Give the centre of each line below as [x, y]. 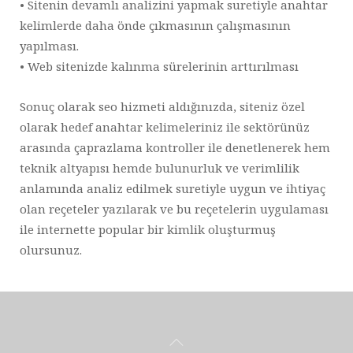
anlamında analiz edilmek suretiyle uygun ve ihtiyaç [173, 189]
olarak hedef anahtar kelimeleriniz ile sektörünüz [165, 127]
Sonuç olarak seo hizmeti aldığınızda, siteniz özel [162, 107]
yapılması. [49, 46]
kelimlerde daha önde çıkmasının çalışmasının [155, 26]
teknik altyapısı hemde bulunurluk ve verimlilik [160, 168]
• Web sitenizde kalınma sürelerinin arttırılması [159, 67]
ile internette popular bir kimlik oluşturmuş [148, 230]
